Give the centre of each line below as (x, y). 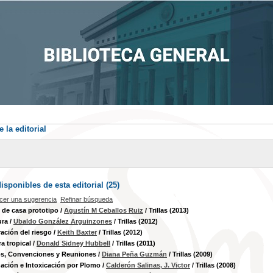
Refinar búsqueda (87, 199)
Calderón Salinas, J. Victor (148, 265)
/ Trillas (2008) (213, 265)
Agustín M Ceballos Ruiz (104, 210)
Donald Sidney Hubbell (73, 243)
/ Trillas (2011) (133, 243)
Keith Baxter (77, 232)
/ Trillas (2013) (166, 210)
